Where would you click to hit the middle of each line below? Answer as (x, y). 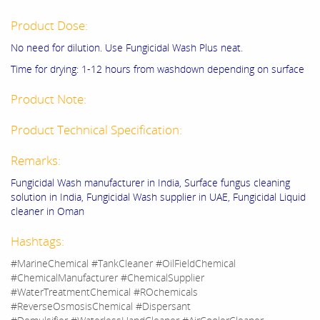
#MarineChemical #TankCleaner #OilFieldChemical (123, 264)
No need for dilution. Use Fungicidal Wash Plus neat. (127, 48)
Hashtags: (39, 241)
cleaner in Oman (47, 211)
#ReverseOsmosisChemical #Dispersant (101, 306)
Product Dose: (51, 26)
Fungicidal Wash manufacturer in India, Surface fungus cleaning (150, 183)
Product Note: (50, 99)
